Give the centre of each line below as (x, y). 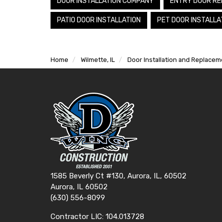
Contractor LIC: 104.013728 (97, 216)
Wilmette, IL (98, 59)
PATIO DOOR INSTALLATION (99, 20)
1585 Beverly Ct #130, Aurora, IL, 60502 (118, 176)
